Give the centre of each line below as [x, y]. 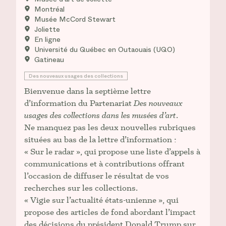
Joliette [47, 30]
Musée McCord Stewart [75, 19]
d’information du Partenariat [79, 103]
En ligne [47, 40]
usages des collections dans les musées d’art [100, 115]
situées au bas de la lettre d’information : [100, 139]
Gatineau [49, 60]
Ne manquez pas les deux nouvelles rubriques [110, 127]
